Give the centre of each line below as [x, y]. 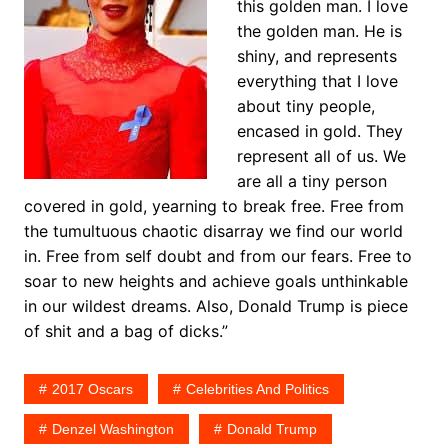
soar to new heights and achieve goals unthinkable [215, 281]
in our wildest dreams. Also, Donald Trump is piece [215, 306]
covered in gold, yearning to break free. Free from [213, 206]
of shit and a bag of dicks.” [125, 331]
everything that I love [317, 81]
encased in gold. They [319, 131]
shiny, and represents [316, 56]
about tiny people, [305, 106]
